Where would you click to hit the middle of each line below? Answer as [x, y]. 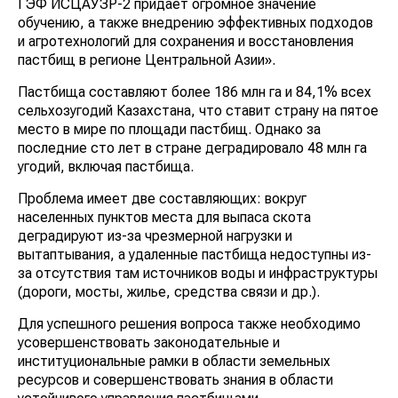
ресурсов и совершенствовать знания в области [175, 379]
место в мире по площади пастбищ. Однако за [169, 129]
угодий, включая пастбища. [106, 166]
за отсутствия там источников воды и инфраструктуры [198, 273]
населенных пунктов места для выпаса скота [164, 217]
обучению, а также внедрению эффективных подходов [195, 22]
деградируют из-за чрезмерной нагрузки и [155, 235]
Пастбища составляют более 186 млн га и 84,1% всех [195, 92]
